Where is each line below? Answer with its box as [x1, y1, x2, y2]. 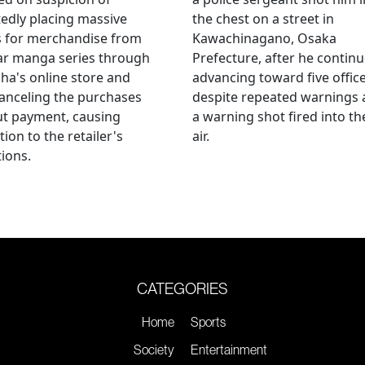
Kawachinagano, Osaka [192, 29, 336, 47]
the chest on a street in [192, 9, 334, 28]
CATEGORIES [137, 278, 228, 298]
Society [134, 341, 174, 358]
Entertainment [191, 341, 267, 358]
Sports [191, 313, 226, 330]
